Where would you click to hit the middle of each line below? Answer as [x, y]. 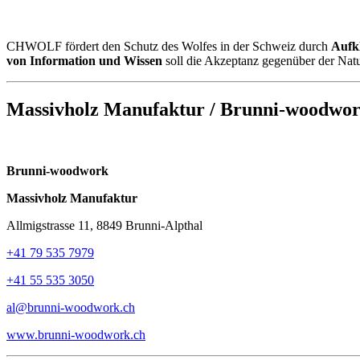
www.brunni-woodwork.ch [76, 334]
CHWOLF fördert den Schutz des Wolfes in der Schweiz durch [169, 47]
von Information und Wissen [84, 61]
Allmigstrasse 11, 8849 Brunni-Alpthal [104, 225]
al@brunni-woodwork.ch [71, 307]
